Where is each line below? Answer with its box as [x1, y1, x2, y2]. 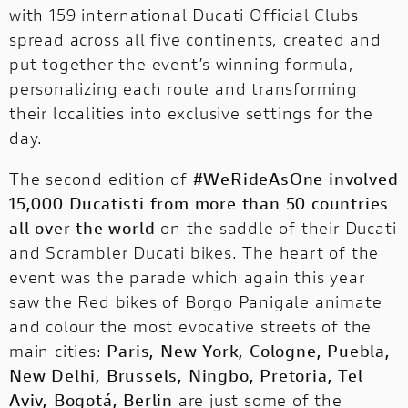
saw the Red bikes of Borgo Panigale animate [9, 291, 382, 313]
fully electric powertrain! [46, 13, 238, 35]
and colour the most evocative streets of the [9, 315, 372, 338]
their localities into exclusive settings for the [9, 102, 373, 125]
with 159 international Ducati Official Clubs [9, 4, 360, 26]
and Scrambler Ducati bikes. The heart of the [9, 241, 380, 264]
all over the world [9, 217, 161, 240]
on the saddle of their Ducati [160, 217, 397, 240]
